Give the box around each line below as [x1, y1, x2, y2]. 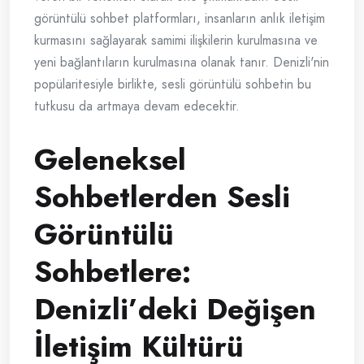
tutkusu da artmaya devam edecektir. [34, 97, 240, 116]
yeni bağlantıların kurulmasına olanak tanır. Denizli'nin [34, 53, 329, 72]
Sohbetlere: [34, 250, 191, 294]
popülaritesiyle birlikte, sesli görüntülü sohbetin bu [34, 75, 311, 94]
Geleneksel [34, 138, 186, 182]
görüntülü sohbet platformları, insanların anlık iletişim [34, 9, 325, 28]
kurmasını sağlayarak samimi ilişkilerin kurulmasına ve [34, 31, 318, 50]
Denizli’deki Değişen [34, 288, 316, 331]
